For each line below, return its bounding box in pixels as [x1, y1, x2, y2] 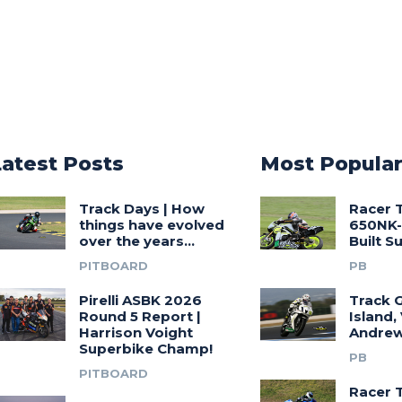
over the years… [78, 232, 195, 249]
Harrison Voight [78, 323, 193, 341]
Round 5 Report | [78, 307, 201, 325]
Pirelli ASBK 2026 [78, 291, 202, 309]
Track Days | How [78, 199, 205, 217]
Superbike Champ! [78, 339, 213, 357]
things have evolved [78, 215, 224, 233]
